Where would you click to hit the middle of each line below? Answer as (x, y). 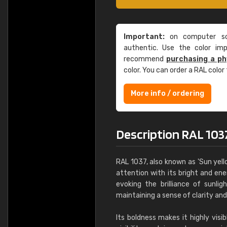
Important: (144, 37)
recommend (145, 59)
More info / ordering (167, 93)
